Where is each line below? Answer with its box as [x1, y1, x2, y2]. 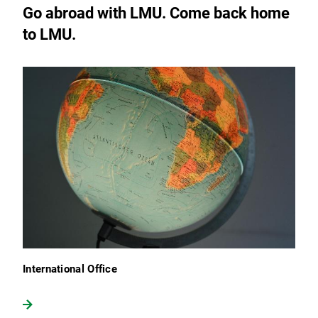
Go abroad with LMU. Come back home [23, 4, 290, 23]
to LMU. [23, 26, 76, 44]
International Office [23, 263, 117, 276]
